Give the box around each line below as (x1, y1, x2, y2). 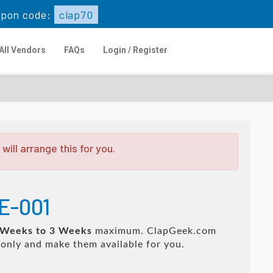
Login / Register (102, 45, 168, 55)
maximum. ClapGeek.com (92, 226, 216, 236)
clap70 (58, 8, 93, 21)
